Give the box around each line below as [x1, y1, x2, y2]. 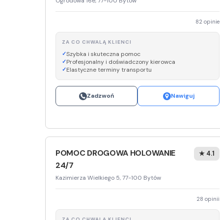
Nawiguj [170, 92, 194, 100]
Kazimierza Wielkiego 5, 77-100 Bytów [55, 174, 161, 182]
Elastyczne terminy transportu [66, 66, 152, 74]
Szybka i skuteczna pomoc [66, 50, 140, 58]
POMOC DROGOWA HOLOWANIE [55, 148, 176, 159]
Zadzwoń [87, 92, 114, 100]
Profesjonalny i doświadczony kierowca [66, 58, 175, 66]
